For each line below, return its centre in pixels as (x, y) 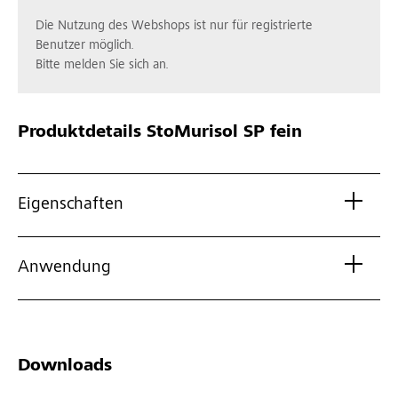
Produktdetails (80, 134)
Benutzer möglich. (85, 46)
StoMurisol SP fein (222, 134)
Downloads (65, 367)
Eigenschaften (71, 206)
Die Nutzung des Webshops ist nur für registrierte (174, 27)
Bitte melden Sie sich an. (102, 66)
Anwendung (64, 269)
